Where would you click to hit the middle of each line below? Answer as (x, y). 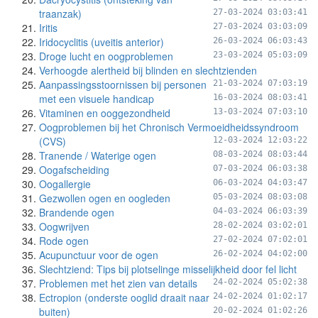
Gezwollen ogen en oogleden (105, 198)
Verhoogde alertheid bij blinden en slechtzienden (148, 70)
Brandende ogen (77, 212)
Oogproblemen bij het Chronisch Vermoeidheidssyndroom (169, 127)
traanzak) (60, 13)
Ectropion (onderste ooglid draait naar (124, 297)
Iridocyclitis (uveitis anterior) (102, 42)
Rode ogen (64, 241)
